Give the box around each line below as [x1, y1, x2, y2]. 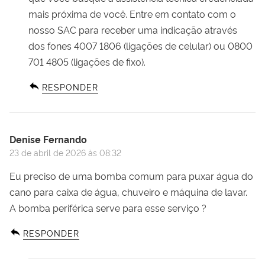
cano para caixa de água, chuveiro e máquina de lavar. [9, 185, 247, 198]
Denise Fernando [9, 132, 87, 146]
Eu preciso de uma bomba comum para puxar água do [9, 169, 253, 182]
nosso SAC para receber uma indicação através [28, 22, 237, 36]
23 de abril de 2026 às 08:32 [9, 146, 121, 158]
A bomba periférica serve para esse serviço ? [9, 201, 206, 214]
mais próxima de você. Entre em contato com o [28, 7, 236, 20]
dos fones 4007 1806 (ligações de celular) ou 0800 [28, 38, 253, 52]
